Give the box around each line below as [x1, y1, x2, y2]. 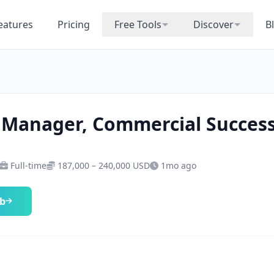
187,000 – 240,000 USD [57, 160, 150, 171]
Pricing [57, 18, 90, 31]
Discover [193, 18, 234, 31]
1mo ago [161, 160, 196, 171]
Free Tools [114, 18, 161, 31]
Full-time [10, 160, 46, 171]
